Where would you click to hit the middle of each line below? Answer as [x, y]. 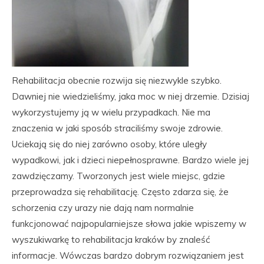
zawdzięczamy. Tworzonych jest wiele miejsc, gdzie [118, 176]
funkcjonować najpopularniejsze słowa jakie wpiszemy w [129, 224]
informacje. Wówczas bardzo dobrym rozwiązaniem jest [128, 255]
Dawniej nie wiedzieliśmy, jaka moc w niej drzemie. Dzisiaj [131, 96]
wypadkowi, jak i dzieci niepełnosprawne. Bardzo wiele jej [130, 160]
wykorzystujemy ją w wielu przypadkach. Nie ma [111, 112]
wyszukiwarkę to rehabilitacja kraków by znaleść [111, 240]
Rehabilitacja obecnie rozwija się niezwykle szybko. [117, 80]
